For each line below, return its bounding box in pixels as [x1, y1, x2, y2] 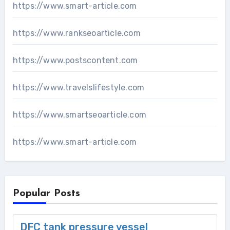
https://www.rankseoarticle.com [12, 28, 141, 39]
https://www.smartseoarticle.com [12, 110, 146, 120]
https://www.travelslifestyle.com [12, 83, 145, 93]
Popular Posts [12, 188, 80, 199]
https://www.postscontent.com [12, 55, 138, 66]
